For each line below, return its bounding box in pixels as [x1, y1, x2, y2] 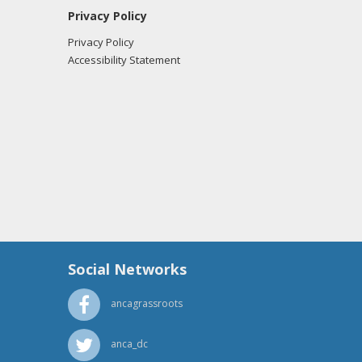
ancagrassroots [110, 297, 183, 311]
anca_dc [110, 337, 148, 351]
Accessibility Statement [67, 53, 180, 67]
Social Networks [67, 259, 187, 279]
